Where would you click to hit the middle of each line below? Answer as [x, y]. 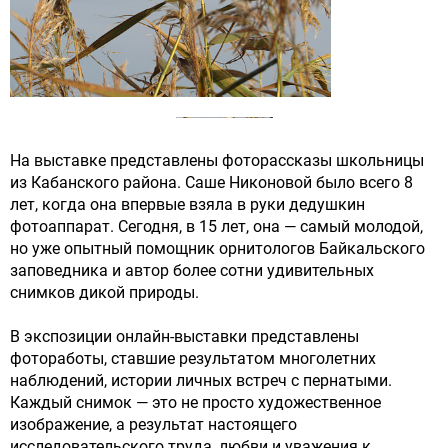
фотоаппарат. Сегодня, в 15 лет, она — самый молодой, [216, 226]
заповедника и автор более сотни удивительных [192, 270]
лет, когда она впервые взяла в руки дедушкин [187, 204]
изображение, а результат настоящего [153, 424]
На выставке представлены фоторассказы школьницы [217, 160]
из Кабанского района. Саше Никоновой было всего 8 [211, 182]
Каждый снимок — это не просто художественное [195, 402]
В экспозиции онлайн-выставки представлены [184, 336]
